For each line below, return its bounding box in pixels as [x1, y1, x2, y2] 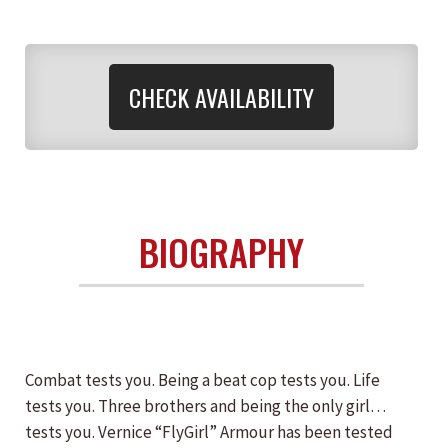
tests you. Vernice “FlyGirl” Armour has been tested [25, 421, 393, 443]
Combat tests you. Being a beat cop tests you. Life [25, 369, 380, 391]
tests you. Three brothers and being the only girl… [25, 395, 386, 417]
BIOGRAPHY [139, 225, 304, 278]
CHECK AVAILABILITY [129, 79, 314, 115]
